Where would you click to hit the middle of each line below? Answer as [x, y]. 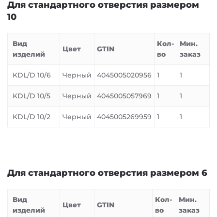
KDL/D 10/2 [31, 117]
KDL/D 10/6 [32, 75]
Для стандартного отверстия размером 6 [107, 173]
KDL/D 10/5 [31, 96]
